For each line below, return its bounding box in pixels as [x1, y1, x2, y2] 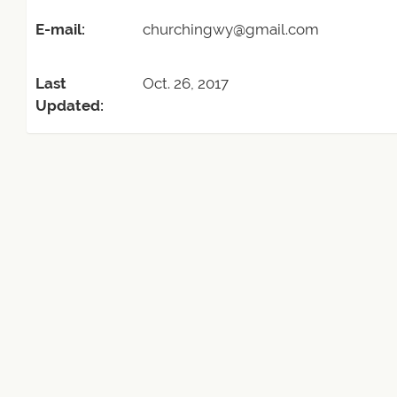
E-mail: [35, 20, 85, 38]
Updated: [35, 97, 104, 114]
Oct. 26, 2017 [143, 74, 229, 92]
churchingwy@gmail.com [143, 20, 319, 38]
